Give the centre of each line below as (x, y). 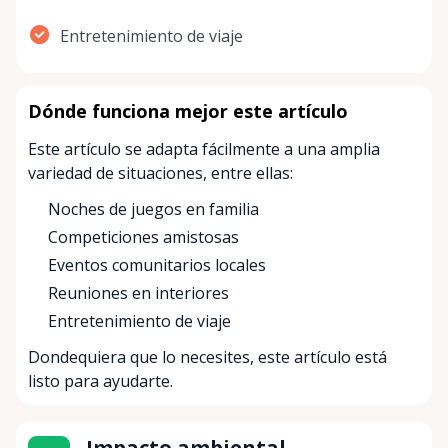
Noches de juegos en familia (153, 208)
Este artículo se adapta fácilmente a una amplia (204, 148)
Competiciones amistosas (143, 236)
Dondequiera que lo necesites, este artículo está (207, 356)
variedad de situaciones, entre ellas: (160, 172)
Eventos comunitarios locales (157, 264)
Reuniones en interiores (138, 292)
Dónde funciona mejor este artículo (188, 110)
